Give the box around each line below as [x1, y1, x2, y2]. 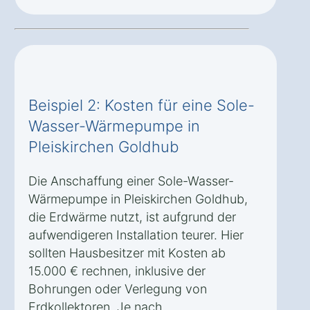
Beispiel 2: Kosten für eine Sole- [28, 95, 255, 114]
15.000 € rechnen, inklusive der [28, 263, 206, 278]
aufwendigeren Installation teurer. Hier [28, 227, 244, 242]
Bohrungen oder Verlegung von [28, 281, 207, 296]
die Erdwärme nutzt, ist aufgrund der [28, 209, 236, 224]
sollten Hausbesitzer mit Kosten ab [28, 245, 226, 260]
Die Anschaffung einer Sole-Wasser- [28, 173, 234, 188]
